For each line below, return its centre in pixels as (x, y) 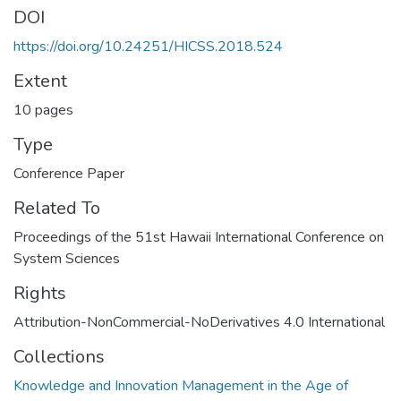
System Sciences (67, 259)
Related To (57, 209)
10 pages (43, 111)
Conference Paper (69, 174)
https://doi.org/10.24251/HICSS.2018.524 (148, 47)
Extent (40, 81)
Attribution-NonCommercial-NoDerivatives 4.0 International (199, 323)
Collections (59, 357)
